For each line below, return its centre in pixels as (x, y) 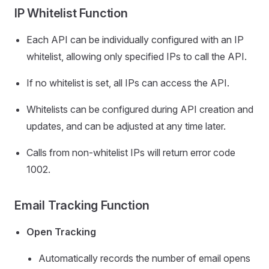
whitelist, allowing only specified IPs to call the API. (137, 57)
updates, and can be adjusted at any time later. (126, 126)
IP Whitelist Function (71, 14)
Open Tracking (61, 232)
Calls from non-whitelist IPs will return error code (131, 153)
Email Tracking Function (82, 206)
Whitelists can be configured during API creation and (140, 110)
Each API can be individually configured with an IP (135, 40)
